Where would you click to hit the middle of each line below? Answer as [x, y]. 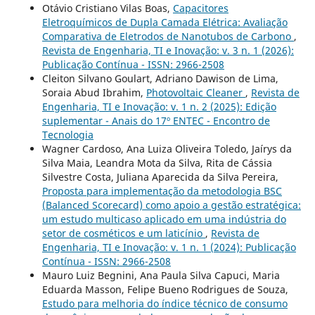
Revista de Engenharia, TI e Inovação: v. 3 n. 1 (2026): [168, 51]
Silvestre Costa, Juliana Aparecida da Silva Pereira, [160, 177]
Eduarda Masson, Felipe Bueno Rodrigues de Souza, [165, 290]
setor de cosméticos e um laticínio [123, 233]
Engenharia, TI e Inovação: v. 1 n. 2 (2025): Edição [159, 107]
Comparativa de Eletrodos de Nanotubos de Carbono [168, 37]
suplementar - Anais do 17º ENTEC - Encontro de [156, 121]
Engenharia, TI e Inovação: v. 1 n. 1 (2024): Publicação [169, 247]
